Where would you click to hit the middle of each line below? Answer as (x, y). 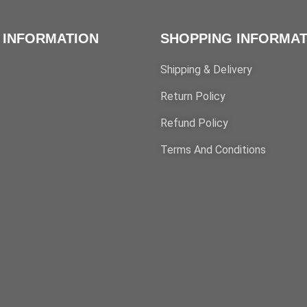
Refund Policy (194, 123)
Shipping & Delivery (206, 70)
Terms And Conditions (213, 150)
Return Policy (193, 97)
